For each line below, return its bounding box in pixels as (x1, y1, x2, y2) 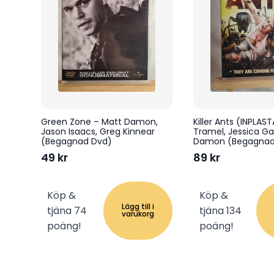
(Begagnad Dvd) (41, 135, 112, 147)
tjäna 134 (199, 203, 242, 218)
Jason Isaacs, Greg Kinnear (41, 125, 155, 138)
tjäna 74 (47, 203, 87, 218)
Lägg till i (122, 201, 155, 212)
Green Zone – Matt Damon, (41, 115, 158, 128)
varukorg (122, 209, 155, 220)
